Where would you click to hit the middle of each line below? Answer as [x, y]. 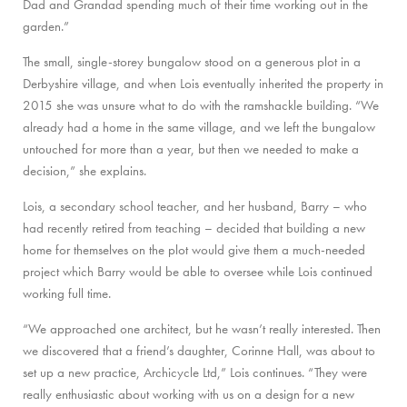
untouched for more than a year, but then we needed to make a [191, 149]
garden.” [46, 26]
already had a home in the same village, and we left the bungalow [199, 127]
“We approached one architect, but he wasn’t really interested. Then [202, 328]
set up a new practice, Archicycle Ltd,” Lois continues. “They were [195, 372]
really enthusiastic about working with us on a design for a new [189, 394]
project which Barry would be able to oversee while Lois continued [198, 271]
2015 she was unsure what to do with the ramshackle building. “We [201, 105]
